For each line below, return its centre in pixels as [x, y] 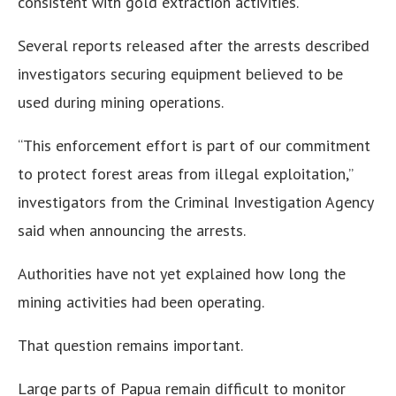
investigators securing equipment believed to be [180, 74]
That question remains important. [130, 346]
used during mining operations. [121, 103]
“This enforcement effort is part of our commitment [194, 146]
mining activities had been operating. [141, 302]
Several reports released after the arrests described [194, 46]
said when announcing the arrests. [132, 231]
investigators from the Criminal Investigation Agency [195, 202]
